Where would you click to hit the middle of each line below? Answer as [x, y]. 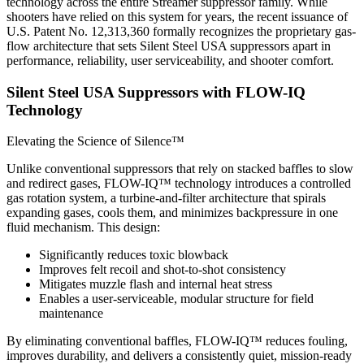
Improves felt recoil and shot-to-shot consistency [162, 270]
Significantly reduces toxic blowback [134, 255]
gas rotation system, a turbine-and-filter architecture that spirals [166, 198]
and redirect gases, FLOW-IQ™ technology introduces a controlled [179, 184]
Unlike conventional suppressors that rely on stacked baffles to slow [180, 169]
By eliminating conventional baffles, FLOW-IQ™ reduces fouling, [177, 341]
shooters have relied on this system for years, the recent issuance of [177, 16]
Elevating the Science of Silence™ [95, 141]
